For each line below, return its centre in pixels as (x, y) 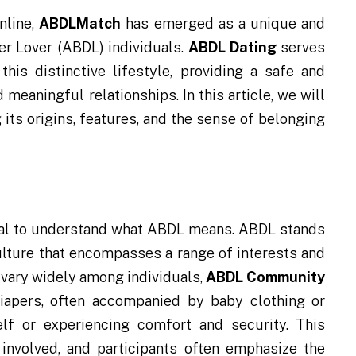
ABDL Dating (232, 47)
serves (301, 47)
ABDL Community (266, 277)
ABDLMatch (80, 23)
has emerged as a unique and (223, 23)
